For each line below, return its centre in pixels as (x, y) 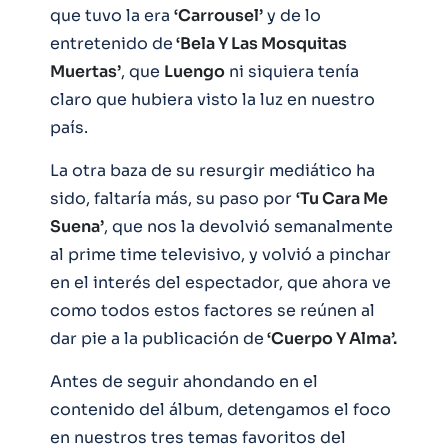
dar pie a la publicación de (157, 338)
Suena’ (77, 226)
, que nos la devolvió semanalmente (248, 226)
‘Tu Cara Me (342, 198)
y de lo (292, 15)
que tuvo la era (112, 15)
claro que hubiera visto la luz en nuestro (212, 99)
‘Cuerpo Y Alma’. (330, 338)
